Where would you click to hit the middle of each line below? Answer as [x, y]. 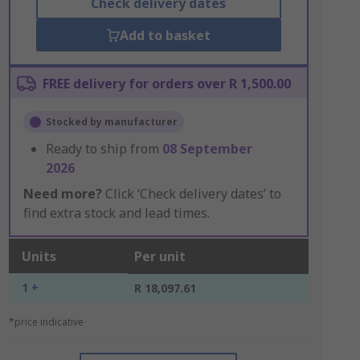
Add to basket [165, 35]
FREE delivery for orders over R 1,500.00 [166, 84]
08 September [207, 149]
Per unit [160, 256]
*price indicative [46, 322]
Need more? [62, 194]
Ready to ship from [104, 149]
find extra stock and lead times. [116, 213]
